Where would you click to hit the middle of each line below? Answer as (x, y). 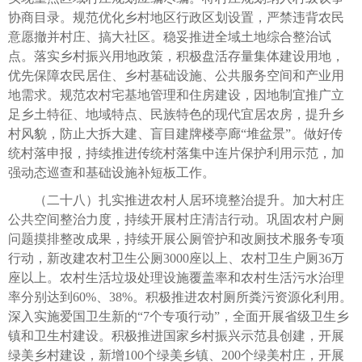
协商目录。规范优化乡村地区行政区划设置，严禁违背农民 (176, 17)
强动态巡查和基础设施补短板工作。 (112, 172)
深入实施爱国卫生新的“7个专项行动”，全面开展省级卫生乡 (179, 316)
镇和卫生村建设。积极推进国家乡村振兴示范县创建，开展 (176, 335)
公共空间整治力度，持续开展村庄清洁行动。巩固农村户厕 (176, 219)
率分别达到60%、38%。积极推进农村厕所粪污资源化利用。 (180, 297)
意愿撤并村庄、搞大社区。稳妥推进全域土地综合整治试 (170, 36)
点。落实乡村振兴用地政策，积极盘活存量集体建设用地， (176, 56)
